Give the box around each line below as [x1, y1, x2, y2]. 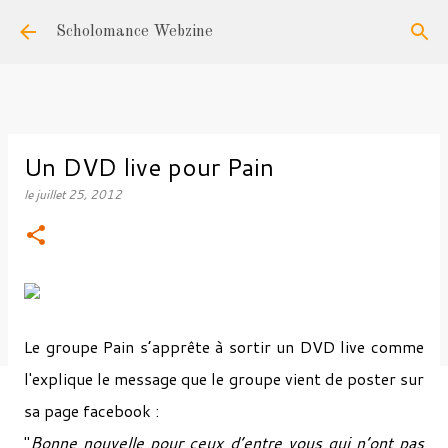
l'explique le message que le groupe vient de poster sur [24, 367, 424, 390]
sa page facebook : [24, 399, 159, 422]
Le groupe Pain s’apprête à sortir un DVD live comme [24, 335, 424, 358]
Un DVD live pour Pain [24, 150, 274, 184]
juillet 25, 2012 [36, 186, 122, 203]
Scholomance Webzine [56, 24, 213, 40]
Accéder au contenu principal [119, 16, 329, 34]
